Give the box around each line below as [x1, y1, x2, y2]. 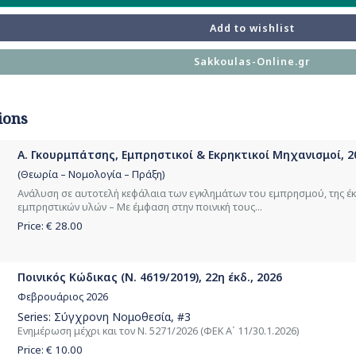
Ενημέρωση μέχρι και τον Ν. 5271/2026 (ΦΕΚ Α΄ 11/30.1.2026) [17, 323, 299, 338]
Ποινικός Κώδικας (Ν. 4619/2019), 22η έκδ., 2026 [17, 269, 282, 285]
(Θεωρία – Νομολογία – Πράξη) [17, 168, 164, 182]
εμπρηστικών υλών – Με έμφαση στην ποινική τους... [17, 199, 262, 214]
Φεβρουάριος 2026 [17, 290, 108, 304]
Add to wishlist [210, 21, 296, 35]
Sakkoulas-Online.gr [194, 55, 311, 69]
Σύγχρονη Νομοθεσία [54, 308, 171, 324]
